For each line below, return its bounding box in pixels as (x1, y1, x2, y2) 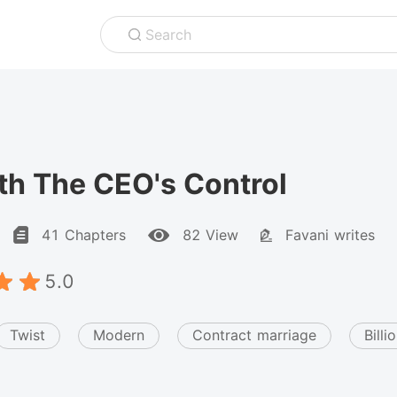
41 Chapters (42, 226, 126, 244)
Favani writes (285, 226, 376, 244)
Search (145, 26, 191, 43)
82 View (183, 226, 238, 244)
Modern (93, 326, 144, 344)
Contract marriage (192, 326, 316, 344)
